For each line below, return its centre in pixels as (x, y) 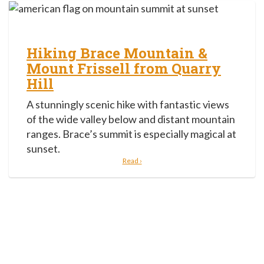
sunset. (43, 148)
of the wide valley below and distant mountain (131, 119)
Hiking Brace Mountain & (117, 53)
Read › (132, 160)
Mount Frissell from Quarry (124, 68)
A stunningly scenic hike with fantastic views (128, 104)
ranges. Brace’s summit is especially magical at (131, 133)
